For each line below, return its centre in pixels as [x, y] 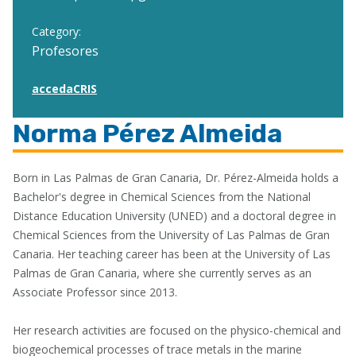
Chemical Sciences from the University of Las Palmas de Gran [171, 235]
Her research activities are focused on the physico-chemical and [177, 330]
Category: [56, 31]
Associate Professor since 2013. [95, 292]
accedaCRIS [64, 89]
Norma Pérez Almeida [147, 133]
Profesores [65, 51]
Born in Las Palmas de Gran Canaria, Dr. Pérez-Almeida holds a [176, 178]
